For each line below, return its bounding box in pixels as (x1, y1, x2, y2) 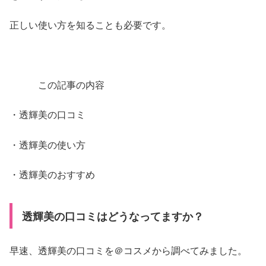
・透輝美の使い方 (9, 137, 85, 151)
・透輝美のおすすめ (9, 167, 95, 182)
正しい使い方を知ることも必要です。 (9, 18, 171, 32)
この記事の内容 (9, 77, 104, 91)
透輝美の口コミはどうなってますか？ (18, 208, 204, 224)
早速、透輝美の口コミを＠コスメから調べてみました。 (9, 243, 247, 258)
